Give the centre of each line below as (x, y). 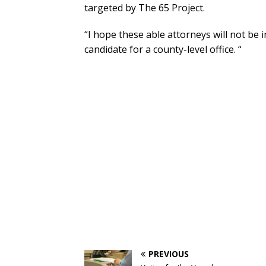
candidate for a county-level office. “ (163, 50)
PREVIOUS (169, 254)
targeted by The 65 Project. (145, 8)
